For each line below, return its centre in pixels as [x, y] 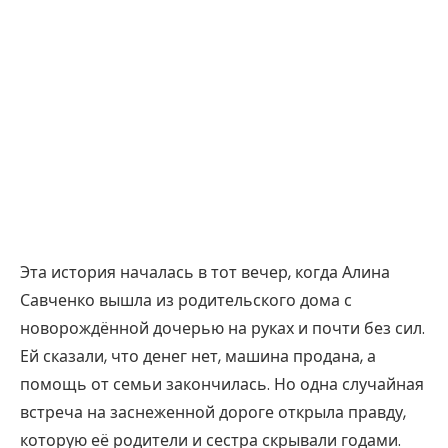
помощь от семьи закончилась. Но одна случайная [222, 385]
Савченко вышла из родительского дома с [186, 301]
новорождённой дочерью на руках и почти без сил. [222, 329]
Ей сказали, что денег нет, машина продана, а [198, 357]
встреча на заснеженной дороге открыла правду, [213, 413]
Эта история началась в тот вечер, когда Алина [205, 273]
